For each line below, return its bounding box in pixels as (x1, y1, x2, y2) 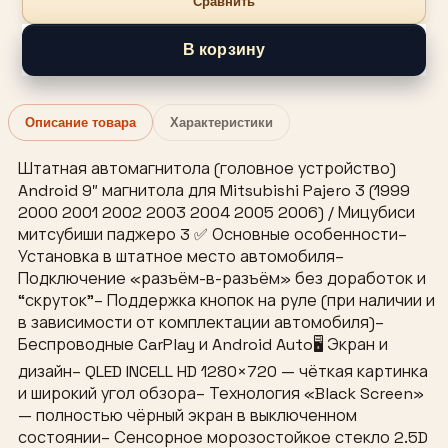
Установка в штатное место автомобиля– (18, 246, 344, 268)
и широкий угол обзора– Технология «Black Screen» (18, 383, 424, 405)
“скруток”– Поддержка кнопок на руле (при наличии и (18, 290, 435, 312)
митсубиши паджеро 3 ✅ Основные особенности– (18, 224, 407, 246)
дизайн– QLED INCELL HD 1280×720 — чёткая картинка (18, 361, 428, 383)
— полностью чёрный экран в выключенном (18, 405, 357, 427)
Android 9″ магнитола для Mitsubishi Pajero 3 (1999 (18, 180, 410, 202)
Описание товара (25, 115, 136, 131)
